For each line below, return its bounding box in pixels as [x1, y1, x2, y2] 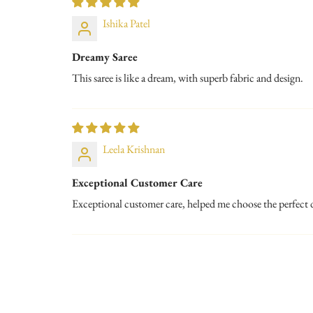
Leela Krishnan [103, 141, 165, 156]
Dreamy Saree [72, 49, 138, 64]
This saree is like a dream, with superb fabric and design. [72, 70, 303, 85]
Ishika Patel [103, 15, 150, 31]
